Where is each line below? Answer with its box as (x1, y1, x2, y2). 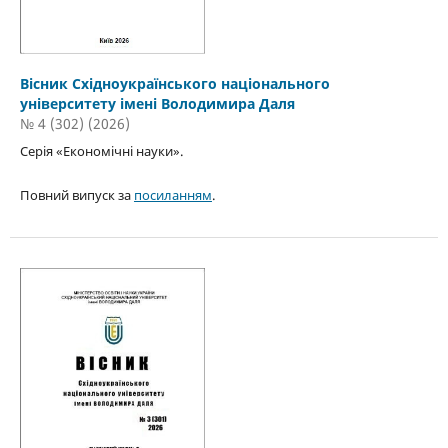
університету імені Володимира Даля (19, 94, 295, 113)
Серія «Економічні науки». (19, 141, 183, 160)
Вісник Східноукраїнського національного (19, 74, 330, 93)
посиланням (133, 186, 212, 204)
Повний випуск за (19, 186, 134, 204)
